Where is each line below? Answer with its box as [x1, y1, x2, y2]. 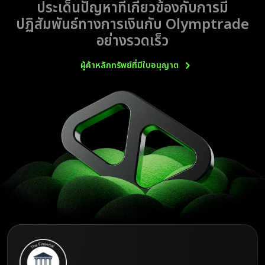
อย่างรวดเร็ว [96, 31, 169, 52]
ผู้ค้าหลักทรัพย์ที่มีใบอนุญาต [80, 59, 179, 72]
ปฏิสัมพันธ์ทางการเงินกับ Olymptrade [16, 14, 249, 35]
